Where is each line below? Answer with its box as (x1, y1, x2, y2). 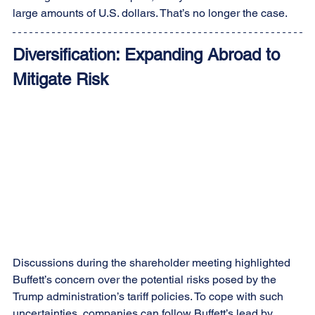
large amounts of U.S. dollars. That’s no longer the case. (13, 6, 288, 20)
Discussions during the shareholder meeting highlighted (13, 255, 293, 269)
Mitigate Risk (13, 69, 108, 89)
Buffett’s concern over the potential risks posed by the (13, 272, 279, 286)
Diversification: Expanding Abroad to (13, 44, 285, 64)
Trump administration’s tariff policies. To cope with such (13, 289, 286, 303)
